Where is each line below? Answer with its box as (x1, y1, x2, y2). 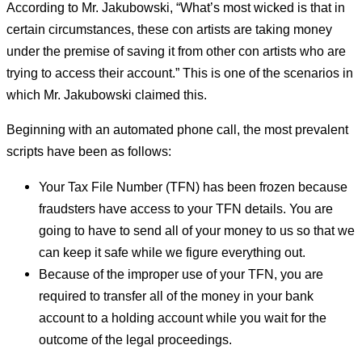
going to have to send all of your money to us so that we (39, 222, 355, 238)
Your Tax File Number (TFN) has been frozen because (39, 179, 347, 194)
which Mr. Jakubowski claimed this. (6, 86, 207, 102)
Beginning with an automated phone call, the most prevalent (6, 122, 348, 137)
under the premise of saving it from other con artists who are (6, 43, 346, 58)
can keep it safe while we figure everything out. (39, 244, 305, 259)
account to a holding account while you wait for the (39, 309, 326, 325)
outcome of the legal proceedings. (39, 331, 232, 347)
